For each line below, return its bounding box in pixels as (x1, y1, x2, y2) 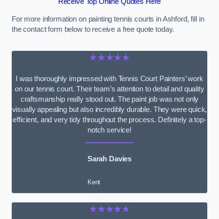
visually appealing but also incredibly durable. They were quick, (12, 105, 207, 113)
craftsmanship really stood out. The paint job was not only (20, 95, 199, 103)
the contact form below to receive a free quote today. (12, 25, 175, 33)
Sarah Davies (87, 154, 132, 163)
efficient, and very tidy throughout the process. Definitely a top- (13, 115, 206, 124)
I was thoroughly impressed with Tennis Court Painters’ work (16, 74, 203, 83)
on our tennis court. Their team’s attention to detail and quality (15, 85, 204, 93)
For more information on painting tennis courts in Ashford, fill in (12, 15, 204, 23)
